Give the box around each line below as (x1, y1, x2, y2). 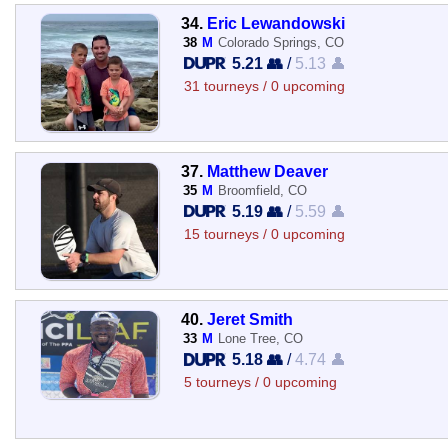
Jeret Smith (206, 310, 293, 329)
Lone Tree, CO (217, 331, 303, 347)
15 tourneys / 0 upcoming (183, 227, 345, 242)
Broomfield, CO (217, 183, 307, 198)
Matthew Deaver (206, 162, 328, 180)
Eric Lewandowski (206, 13, 345, 32)
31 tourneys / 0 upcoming (183, 78, 345, 94)
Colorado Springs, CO (217, 34, 344, 50)
